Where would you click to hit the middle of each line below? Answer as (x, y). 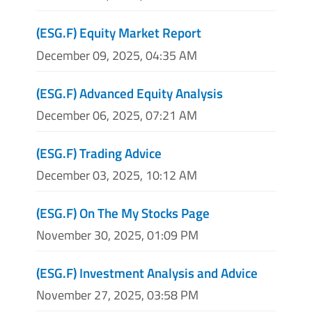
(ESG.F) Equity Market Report (119, 33)
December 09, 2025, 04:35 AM (117, 55)
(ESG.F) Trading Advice (99, 153)
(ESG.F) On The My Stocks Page (123, 212)
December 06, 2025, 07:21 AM (117, 115)
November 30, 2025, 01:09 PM (117, 235)
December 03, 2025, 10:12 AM (117, 175)
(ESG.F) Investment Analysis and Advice (147, 273)
